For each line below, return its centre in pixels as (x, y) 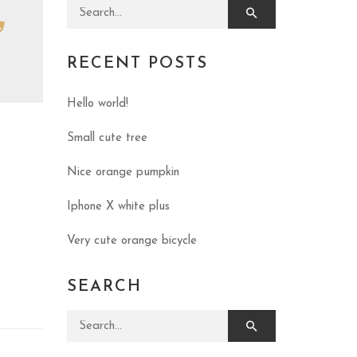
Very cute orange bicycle (131, 241)
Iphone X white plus (118, 207)
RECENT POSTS (137, 64)
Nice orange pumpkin (123, 173)
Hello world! (97, 104)
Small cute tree (107, 139)
